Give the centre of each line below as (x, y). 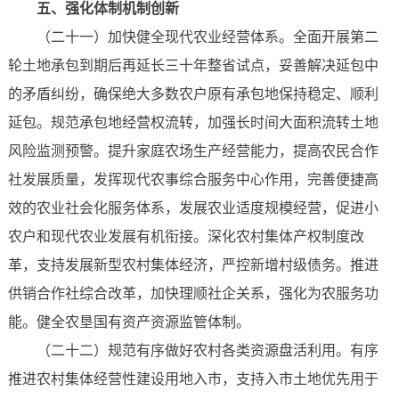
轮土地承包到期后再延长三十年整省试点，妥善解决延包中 (193, 66)
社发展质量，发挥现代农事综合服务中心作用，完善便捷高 (193, 180)
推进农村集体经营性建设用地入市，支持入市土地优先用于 (193, 379)
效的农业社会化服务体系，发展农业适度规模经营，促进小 (193, 208)
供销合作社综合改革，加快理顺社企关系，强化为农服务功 (193, 294)
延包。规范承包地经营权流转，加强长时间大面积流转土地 (193, 123)
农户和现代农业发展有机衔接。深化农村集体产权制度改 (186, 237)
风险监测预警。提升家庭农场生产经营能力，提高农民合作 (193, 151)
